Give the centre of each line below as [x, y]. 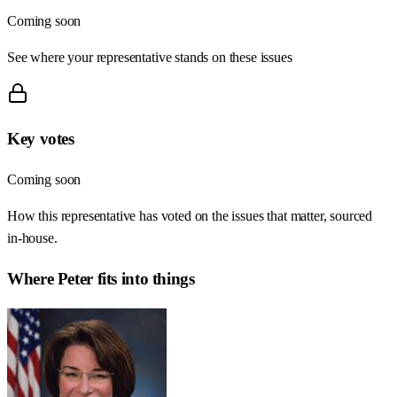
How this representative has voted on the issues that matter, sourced [190, 216]
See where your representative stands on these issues [150, 57]
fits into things [144, 278]
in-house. [32, 238]
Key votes [41, 139]
